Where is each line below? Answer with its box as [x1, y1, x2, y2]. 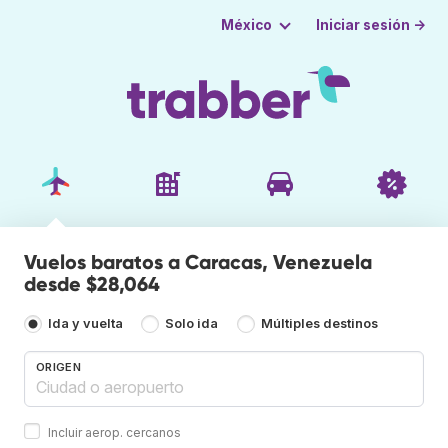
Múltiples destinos [260, 316, 378, 332]
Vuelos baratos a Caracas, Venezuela [24, 249, 372, 274]
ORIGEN [36, 359, 81, 374]
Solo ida [165, 316, 219, 332]
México [220, 17, 272, 33]
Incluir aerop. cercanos [48, 424, 181, 440]
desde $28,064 [24, 271, 160, 296]
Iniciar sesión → [316, 16, 427, 33]
